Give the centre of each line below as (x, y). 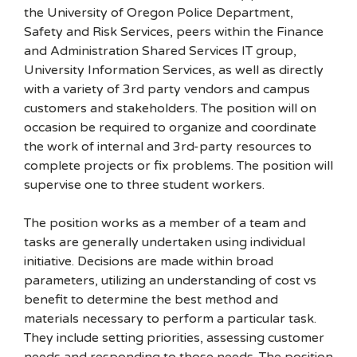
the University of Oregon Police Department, (159, 13)
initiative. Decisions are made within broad (149, 261)
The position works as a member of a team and (165, 223)
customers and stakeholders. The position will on (170, 108)
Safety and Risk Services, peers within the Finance (174, 32)
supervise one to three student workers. (144, 185)
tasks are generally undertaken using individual (165, 242)
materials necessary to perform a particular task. (170, 319)
